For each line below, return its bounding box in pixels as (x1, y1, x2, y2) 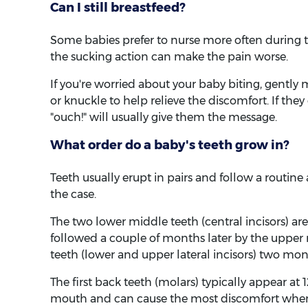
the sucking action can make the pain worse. (50, 50, 288, 64)
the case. (50, 188, 96, 201)
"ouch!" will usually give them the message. (50, 111, 277, 124)
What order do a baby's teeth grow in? (50, 137, 289, 153)
